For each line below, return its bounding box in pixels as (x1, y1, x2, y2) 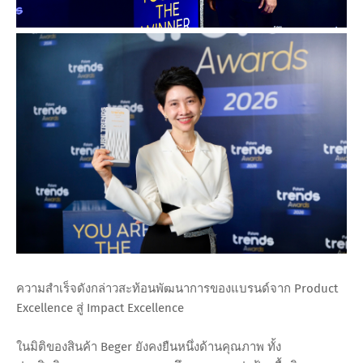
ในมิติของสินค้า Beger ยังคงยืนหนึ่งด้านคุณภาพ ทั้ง (16, 340, 281, 355)
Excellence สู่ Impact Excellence (16, 301, 184, 316)
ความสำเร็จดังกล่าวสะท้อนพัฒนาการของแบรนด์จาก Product (16, 281, 338, 297)
